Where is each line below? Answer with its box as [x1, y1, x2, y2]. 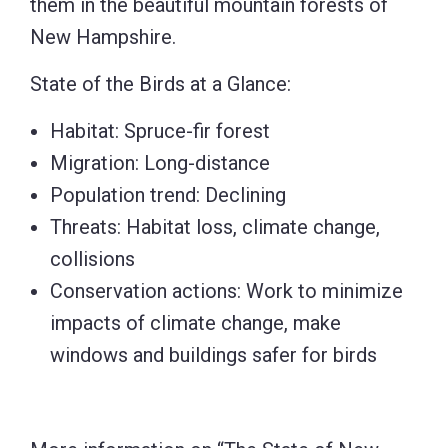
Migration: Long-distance [50, 150, 270, 175]
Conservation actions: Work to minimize [50, 278, 403, 303]
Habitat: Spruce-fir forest [50, 118, 270, 143]
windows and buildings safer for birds [50, 342, 377, 367]
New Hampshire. [30, 24, 176, 49]
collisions [50, 246, 135, 271]
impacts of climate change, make [50, 310, 341, 335]
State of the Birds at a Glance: [30, 71, 291, 96]
